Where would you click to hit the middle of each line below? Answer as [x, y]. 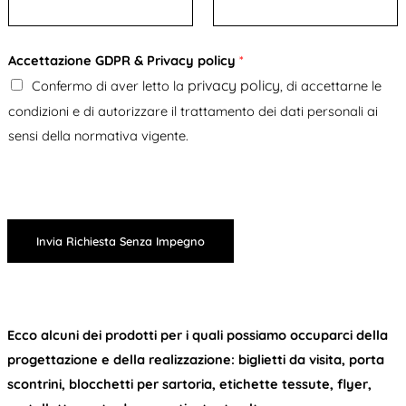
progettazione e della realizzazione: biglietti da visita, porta [195, 360]
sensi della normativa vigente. [98, 136]
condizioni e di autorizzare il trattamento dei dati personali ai [193, 111]
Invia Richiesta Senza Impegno [120, 242]
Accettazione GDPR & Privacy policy [123, 61]
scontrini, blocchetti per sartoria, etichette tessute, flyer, [189, 384]
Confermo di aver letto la [109, 86]
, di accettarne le [330, 86]
